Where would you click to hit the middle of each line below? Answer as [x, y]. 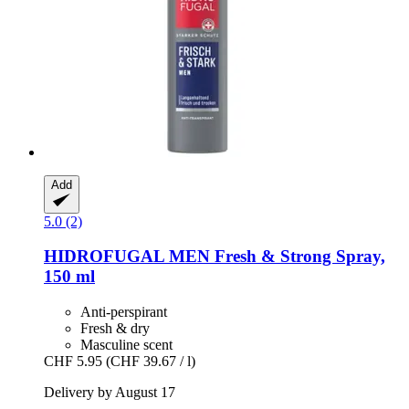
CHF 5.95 [73, 362]
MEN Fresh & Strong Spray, [275, 257]
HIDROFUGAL [104, 257]
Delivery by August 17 [110, 393]
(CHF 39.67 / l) [151, 362]
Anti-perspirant [124, 312]
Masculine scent [126, 345]
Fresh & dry [115, 329]
